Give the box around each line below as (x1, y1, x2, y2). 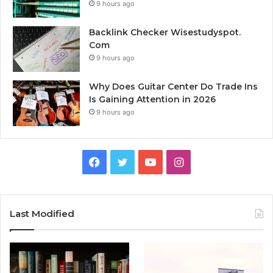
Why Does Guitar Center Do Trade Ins (89, 81, 258, 93)
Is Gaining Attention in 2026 (89, 94, 216, 105)
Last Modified (10, 208, 74, 220)
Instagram (182, 155, 235, 168)
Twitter (127, 155, 165, 168)
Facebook (99, 155, 151, 168)
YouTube (155, 155, 200, 168)
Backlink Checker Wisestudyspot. (89, 27, 241, 38)
